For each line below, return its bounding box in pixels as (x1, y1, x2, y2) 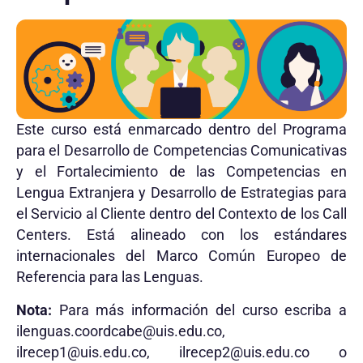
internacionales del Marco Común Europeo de (16, 248, 347, 265)
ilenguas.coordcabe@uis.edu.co (16, 322, 222, 340)
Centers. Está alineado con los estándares (16, 227, 347, 244)
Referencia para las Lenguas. (16, 269, 203, 286)
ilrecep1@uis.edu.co (16, 344, 147, 361)
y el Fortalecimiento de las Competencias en (16, 164, 347, 181)
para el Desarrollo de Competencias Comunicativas (16, 143, 347, 160)
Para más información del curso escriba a (52, 301, 347, 318)
